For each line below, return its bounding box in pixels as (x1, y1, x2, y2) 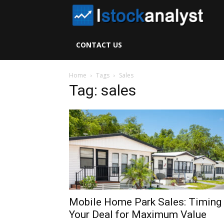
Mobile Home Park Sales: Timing (69, 196, 221, 208)
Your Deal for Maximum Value (69, 208, 206, 220)
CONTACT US (76, 40, 122, 49)
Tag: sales (69, 81, 136, 99)
